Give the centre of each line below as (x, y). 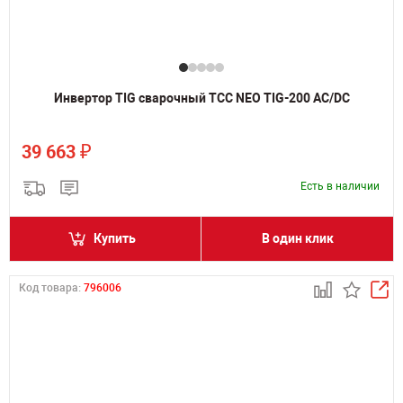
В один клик (297, 238)
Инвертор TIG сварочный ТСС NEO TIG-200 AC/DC (201, 98)
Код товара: (51, 288)
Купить (115, 238)
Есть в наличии (340, 186)
